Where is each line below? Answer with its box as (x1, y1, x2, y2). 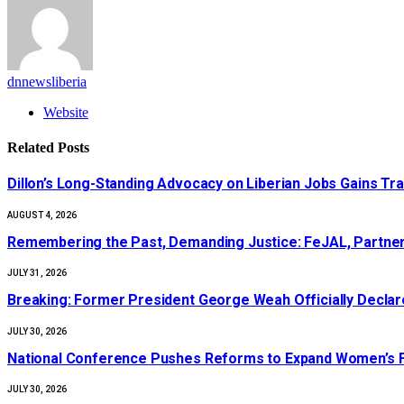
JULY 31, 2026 (7, 268, 67, 279)
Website (43, 104, 88, 120)
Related (7, 140, 58, 156)
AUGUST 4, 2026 (7, 209, 77, 220)
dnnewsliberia (7, 73, 87, 89)
